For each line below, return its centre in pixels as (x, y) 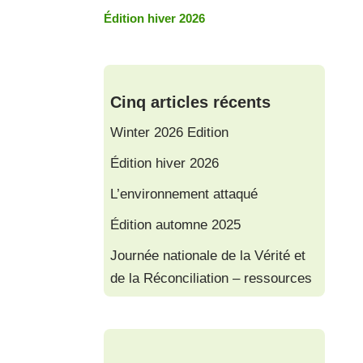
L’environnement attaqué (184, 194)
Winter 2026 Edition (170, 132)
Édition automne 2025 (176, 224)
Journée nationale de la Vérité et (208, 255)
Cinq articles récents (191, 102)
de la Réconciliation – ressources (211, 278)
